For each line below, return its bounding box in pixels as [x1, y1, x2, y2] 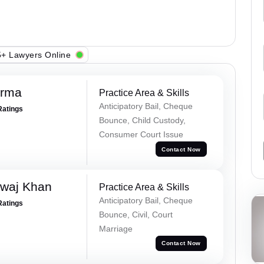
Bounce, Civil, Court [98, 209, 173, 219]
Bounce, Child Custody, [98, 115, 186, 126]
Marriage [98, 223, 133, 233]
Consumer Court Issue [98, 130, 183, 140]
